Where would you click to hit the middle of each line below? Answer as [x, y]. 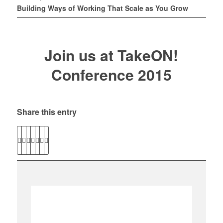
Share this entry [47, 111]
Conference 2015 [111, 74]
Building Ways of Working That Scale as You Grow [102, 8]
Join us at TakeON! [111, 55]
